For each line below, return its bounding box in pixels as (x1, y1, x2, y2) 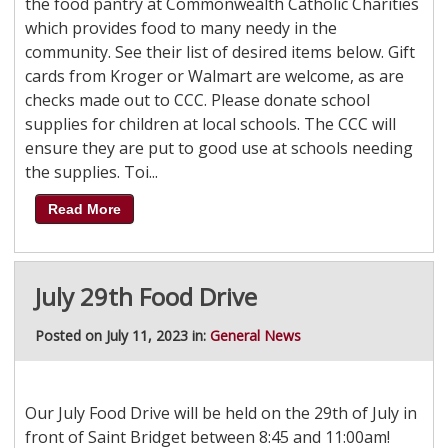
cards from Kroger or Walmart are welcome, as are (24, 65, 404, 88)
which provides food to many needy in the (24, 17, 337, 40)
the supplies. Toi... (24, 161, 158, 184)
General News (209, 326, 301, 346)
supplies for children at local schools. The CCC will (24, 113, 396, 136)
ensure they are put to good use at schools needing (24, 137, 413, 160)
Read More (47, 201, 121, 218)
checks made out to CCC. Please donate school (24, 89, 370, 112)
